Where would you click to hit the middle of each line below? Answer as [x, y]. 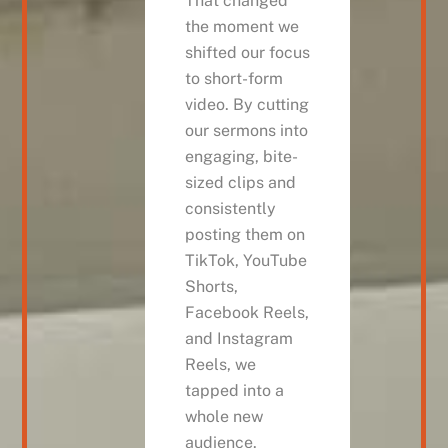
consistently [230, 209]
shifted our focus [247, 53]
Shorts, [211, 287]
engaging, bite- [241, 157]
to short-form [233, 79]
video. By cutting [246, 105]
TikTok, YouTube [245, 261]
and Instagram [238, 339]
